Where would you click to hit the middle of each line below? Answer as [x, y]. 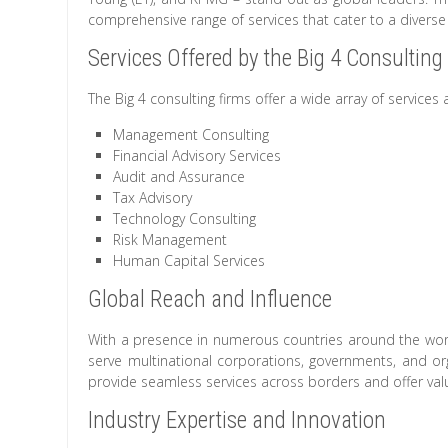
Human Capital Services [189, 260]
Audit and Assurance [179, 176]
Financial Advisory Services [197, 155]
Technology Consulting [185, 218]
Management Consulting [191, 134]
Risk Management [170, 239]
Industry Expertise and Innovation [237, 420]
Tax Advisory [153, 197]
